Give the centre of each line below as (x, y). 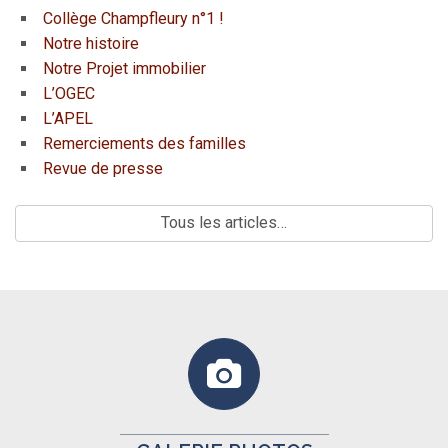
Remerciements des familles (145, 144)
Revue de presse (103, 169)
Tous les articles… (224, 222)
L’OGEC (69, 94)
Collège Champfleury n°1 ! (134, 19)
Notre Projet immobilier (125, 69)
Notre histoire (91, 44)
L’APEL (68, 119)
